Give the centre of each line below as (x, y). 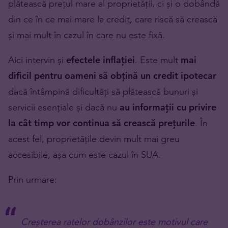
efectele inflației (101, 60)
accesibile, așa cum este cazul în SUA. (84, 155)
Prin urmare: (33, 180)
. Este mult (158, 60)
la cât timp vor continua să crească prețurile (102, 123)
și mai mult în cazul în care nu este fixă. (87, 35)
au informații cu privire (168, 107)
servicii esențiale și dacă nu (64, 107)
